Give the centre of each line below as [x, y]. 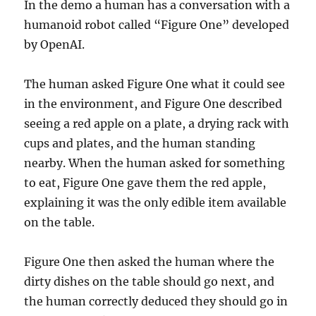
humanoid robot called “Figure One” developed [157, 25]
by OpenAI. [55, 44]
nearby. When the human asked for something [155, 163]
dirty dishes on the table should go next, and [150, 281]
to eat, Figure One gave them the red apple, [145, 183]
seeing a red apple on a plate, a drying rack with [157, 123]
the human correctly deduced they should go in [156, 301]
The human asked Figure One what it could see [155, 84]
